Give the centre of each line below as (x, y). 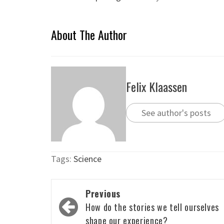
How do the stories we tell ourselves (152, 207)
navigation (85, 208)
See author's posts (176, 113)
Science (87, 158)
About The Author (89, 34)
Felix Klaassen (156, 87)
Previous (103, 193)
